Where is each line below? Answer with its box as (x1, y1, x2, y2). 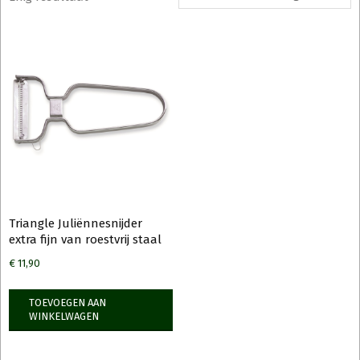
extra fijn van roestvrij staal (9, 231, 162, 247)
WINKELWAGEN (29, 309, 99, 322)
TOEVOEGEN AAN (29, 296, 106, 309)
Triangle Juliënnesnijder (9, 215, 142, 231)
